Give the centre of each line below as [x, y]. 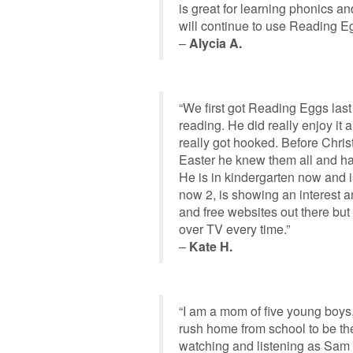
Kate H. [211, 246]
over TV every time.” [234, 229]
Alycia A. [216, 43]
